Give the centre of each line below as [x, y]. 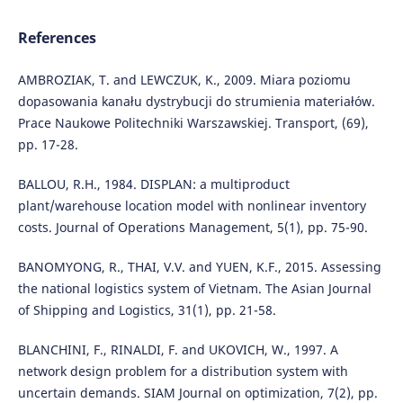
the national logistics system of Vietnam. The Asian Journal [194, 289]
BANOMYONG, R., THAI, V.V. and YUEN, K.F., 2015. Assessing [199, 267]
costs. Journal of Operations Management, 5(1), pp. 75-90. [193, 228]
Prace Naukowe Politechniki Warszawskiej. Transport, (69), [193, 123]
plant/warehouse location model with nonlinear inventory [192, 206]
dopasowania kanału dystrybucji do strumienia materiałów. [196, 102]
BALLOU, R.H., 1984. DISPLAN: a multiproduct [153, 184]
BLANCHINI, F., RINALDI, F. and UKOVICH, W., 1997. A [178, 350]
